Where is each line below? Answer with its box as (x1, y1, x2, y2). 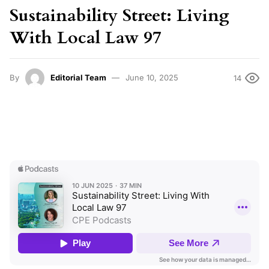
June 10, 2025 (125, 72, 178, 82)
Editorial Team (50, 72, 106, 82)
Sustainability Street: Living (10, 4, 229, 28)
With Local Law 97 (10, 26, 162, 50)
